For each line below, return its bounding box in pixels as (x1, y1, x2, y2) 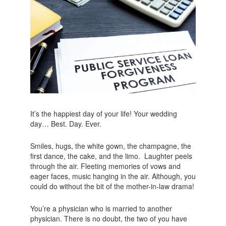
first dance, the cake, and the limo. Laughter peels (30, 151, 192, 161)
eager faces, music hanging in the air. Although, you (30, 171, 196, 182)
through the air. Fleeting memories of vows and (30, 161, 181, 172)
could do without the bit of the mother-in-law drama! (30, 181, 194, 192)
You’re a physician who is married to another (30, 203, 172, 214)
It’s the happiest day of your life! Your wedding (30, 108, 177, 119)
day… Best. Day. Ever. (30, 119, 101, 129)
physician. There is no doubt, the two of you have (30, 213, 187, 224)
